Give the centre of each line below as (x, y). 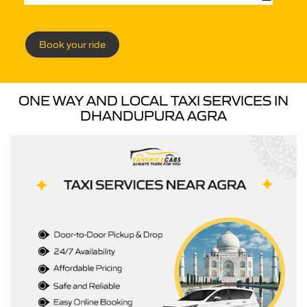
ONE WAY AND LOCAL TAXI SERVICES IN (153, 101)
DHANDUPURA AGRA (153, 116)
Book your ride (72, 45)
